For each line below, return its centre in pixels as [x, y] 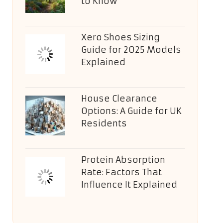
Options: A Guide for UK [131, 111]
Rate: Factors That [121, 172]
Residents [104, 123]
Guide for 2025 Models [131, 50]
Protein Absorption [123, 160]
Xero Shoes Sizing [120, 37]
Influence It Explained [129, 185]
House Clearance [119, 99]
